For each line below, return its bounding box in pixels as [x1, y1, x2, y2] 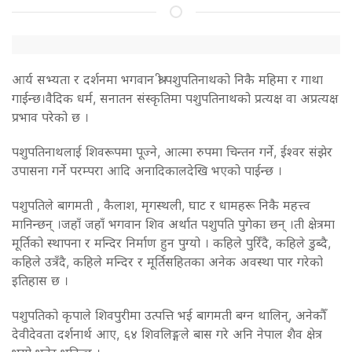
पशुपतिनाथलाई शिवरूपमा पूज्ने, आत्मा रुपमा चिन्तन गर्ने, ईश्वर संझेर [12, 143, 332, 159]
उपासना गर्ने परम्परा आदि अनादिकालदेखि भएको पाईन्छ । [12, 162, 282, 178]
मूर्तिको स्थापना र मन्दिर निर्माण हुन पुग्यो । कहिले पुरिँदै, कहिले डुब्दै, [12, 234, 331, 251]
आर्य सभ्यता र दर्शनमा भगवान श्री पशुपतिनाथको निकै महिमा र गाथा [12, 71, 323, 87]
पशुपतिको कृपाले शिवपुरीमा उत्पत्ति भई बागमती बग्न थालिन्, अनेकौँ [12, 306, 326, 323]
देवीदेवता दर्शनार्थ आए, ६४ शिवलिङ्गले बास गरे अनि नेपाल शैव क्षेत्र [12, 325, 322, 342]
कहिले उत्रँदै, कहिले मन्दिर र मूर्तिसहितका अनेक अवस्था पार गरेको [12, 253, 323, 269]
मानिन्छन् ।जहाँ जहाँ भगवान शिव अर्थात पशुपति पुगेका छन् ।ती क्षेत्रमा [12, 215, 335, 232]
